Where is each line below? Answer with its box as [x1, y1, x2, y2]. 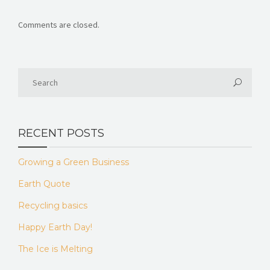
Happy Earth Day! [18, 221, 92, 233]
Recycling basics [18, 199, 87, 211]
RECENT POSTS [18, 126, 104, 140]
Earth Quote [18, 178, 71, 189]
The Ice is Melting [18, 243, 93, 254]
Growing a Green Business [18, 156, 129, 168]
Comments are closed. [18, 19, 99, 30]
